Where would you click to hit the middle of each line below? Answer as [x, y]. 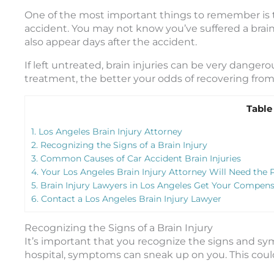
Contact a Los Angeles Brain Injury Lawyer [130, 198]
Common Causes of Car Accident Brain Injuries [139, 158]
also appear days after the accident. [111, 42]
